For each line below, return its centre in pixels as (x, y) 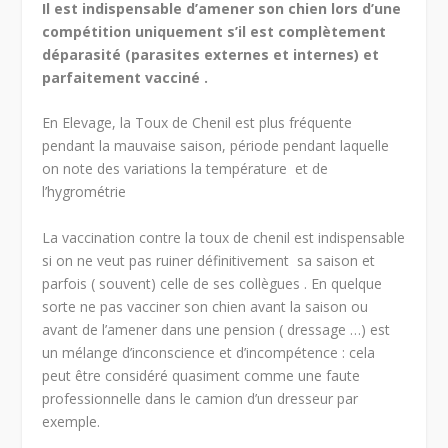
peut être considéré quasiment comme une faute (201, 375)
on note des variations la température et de (185, 169)
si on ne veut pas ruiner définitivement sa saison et (209, 260)
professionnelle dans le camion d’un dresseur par (200, 398)
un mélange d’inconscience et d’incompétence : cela (209, 352)
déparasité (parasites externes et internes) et (211, 54)
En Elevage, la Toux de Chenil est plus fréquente (197, 123)
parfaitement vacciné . (125, 77)
